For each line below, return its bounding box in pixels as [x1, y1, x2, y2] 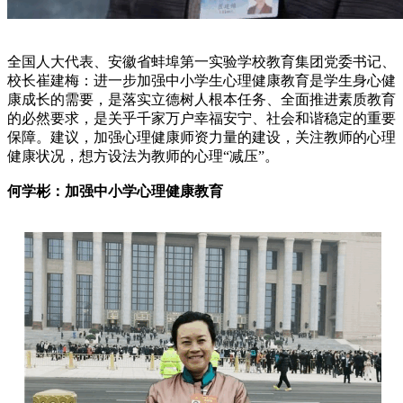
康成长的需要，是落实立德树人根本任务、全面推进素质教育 [7, 91, 396, 107]
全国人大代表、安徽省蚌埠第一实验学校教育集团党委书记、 [7, 53, 396, 69]
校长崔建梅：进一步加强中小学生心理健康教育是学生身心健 [7, 72, 396, 88]
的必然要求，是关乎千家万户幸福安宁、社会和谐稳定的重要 [7, 110, 396, 126]
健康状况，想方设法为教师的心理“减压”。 [7, 148, 279, 164]
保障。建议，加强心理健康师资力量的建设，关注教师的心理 [7, 129, 396, 145]
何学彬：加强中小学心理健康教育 [7, 183, 223, 199]
